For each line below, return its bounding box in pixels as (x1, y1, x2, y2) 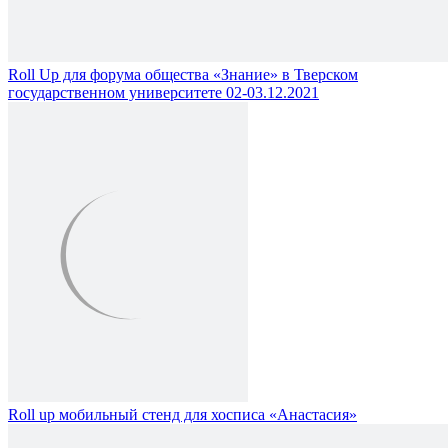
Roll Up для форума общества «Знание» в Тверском (8, 65, 358, 83)
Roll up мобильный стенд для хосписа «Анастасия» (8, 405, 357, 423)
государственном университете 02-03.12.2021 (8, 83, 319, 101)
